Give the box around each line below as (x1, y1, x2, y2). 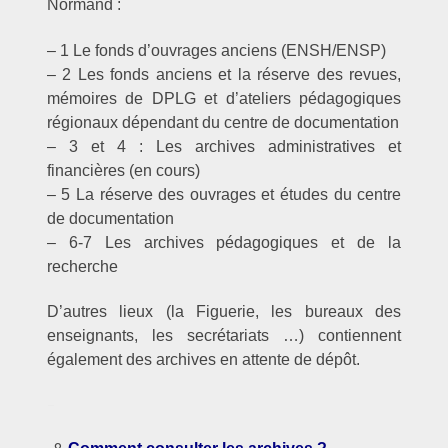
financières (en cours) (46, 161, 200, 179)
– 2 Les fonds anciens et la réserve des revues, (46, 65, 402, 83)
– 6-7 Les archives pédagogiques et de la (46, 233, 402, 251)
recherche (46, 257, 118, 275)
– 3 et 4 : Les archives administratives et (46, 137, 402, 155)
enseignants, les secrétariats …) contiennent (46, 327, 402, 345)
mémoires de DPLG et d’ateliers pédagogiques (46, 89, 402, 107)
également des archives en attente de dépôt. (46, 351, 360, 369)
